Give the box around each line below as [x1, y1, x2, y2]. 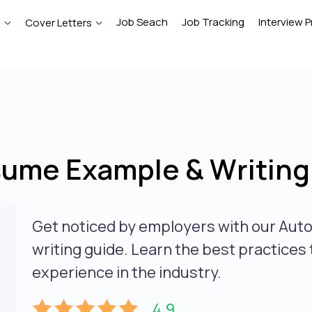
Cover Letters [25, 15, 92, 30]
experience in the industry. [32, 262, 221, 283]
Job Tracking [182, 15, 244, 29]
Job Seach [116, 15, 168, 29]
